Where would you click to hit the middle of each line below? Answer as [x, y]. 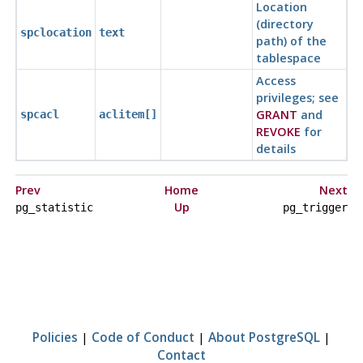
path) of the [291, 41]
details [275, 149]
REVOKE [278, 132]
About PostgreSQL [264, 337]
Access [275, 81]
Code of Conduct [143, 337]
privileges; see [297, 98]
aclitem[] [128, 115]
